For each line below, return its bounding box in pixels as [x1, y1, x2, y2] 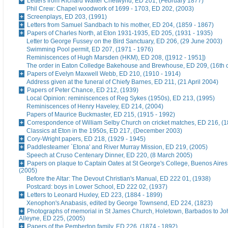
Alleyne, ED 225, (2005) [19, 215, 85, 222]
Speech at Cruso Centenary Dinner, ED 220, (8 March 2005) [26, 152, 192, 159]
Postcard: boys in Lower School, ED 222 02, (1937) [26, 183, 167, 191]
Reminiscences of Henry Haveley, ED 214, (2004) [26, 103, 163, 110]
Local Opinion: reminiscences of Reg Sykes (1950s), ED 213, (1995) [26, 95, 215, 102]
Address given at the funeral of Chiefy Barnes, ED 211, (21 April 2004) [26, 78, 218, 86]
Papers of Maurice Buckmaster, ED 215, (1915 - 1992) [26, 111, 175, 119]
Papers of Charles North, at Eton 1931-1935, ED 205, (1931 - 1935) [27, 30, 213, 37]
